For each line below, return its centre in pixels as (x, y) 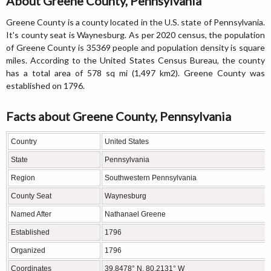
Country (24, 142)
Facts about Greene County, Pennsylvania (119, 116)
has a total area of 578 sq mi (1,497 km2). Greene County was (135, 73)
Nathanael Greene (135, 214)
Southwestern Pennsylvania (151, 178)
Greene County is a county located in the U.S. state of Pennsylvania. (135, 22)
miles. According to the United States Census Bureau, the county (135, 60)
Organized (28, 250)
